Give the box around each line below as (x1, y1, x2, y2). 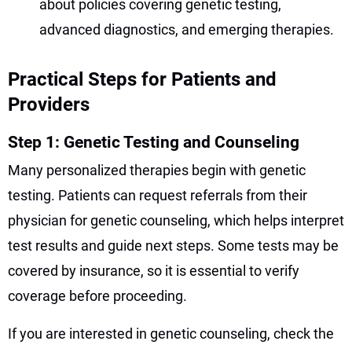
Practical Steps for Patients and (8, 68, 277, 90)
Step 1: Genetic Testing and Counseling (8, 132, 299, 152)
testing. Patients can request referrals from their (8, 186, 307, 203)
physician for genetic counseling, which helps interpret (8, 211, 344, 229)
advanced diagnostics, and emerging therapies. (39, 20, 334, 38)
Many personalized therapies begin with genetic (8, 161, 306, 178)
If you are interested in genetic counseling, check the (8, 324, 334, 342)
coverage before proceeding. (8, 287, 187, 304)
